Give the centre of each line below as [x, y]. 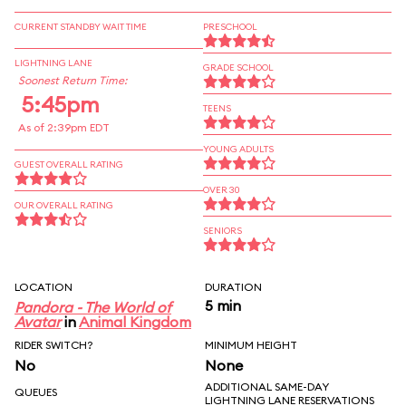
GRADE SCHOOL [238, 68]
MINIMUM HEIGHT [251, 345]
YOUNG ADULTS [238, 149]
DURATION [233, 287]
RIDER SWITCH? [54, 345]
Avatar [38, 322]
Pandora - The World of [93, 307]
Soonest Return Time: [72, 80]
